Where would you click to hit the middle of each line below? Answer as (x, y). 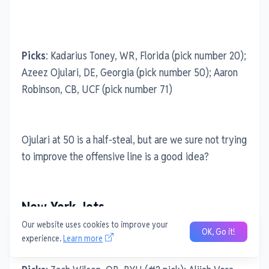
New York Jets (63, 207)
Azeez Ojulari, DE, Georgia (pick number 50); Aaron (130, 72)
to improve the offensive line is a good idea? (115, 156)
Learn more (83, 238)
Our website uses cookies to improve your (95, 225)
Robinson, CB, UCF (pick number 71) (97, 89)
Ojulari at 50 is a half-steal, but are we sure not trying (134, 139)
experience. (42, 238)
